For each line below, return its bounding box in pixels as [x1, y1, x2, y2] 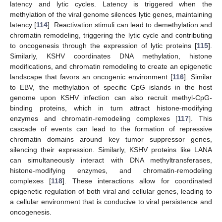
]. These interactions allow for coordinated [62, 176, 213, 185]
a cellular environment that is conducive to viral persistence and [10, 197, 212, 206]
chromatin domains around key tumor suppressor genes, [10, 135, 212, 143]
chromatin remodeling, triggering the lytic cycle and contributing [10, 31, 212, 39]
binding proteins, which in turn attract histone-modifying [10, 104, 212, 112]
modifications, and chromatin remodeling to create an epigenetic [10, 62, 212, 70]
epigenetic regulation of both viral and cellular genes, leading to [10, 187, 212, 195]
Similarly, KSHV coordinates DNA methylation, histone [10, 52, 212, 60]
